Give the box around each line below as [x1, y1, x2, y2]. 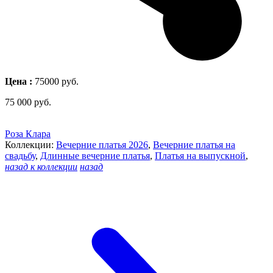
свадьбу [5, 150, 35, 161]
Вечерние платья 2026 [56, 139, 148, 150]
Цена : [5, 76, 32, 87]
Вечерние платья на [153, 139, 235, 150]
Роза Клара [5, 128, 51, 139]
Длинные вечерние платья [40, 150, 150, 161]
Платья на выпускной [155, 150, 246, 161]
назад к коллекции [5, 161, 77, 172]
